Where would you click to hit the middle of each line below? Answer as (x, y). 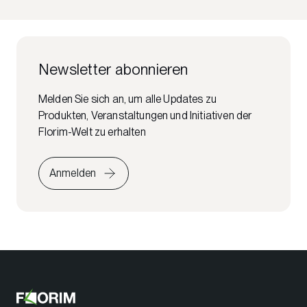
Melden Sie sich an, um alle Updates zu (128, 99)
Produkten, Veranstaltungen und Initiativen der (145, 115)
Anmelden (73, 173)
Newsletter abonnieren (113, 69)
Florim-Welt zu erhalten (92, 132)
